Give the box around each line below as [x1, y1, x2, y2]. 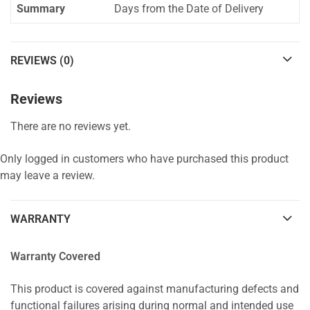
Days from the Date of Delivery [114, 3, 264, 16]
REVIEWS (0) [10, 53, 74, 67]
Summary [17, 3, 65, 16]
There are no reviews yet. [10, 120, 131, 133]
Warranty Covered [10, 250, 100, 263]
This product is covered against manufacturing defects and [10, 283, 299, 296]
